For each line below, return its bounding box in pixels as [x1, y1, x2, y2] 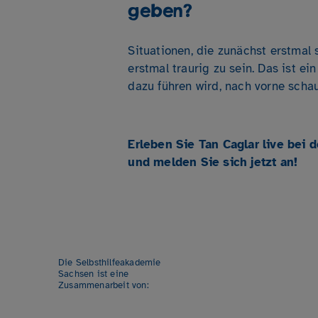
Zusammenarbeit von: [58, 279, 149, 291]
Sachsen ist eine [58, 268, 129, 280]
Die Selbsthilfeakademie [58, 256, 161, 268]
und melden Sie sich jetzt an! [128, 154, 298, 170]
